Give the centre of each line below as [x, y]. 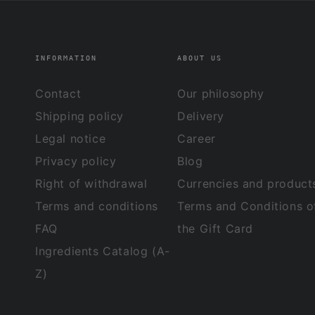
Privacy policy [76, 161]
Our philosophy [221, 93]
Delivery [201, 116]
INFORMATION [66, 58]
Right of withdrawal [91, 183]
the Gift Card [215, 228]
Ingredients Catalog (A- [103, 251]
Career [197, 138]
